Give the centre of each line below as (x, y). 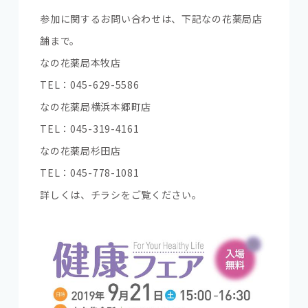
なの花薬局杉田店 (80, 151)
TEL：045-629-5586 (90, 85)
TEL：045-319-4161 (90, 129)
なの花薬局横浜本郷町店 (96, 107)
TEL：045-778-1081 (90, 173)
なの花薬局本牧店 (80, 63)
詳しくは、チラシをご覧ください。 (121, 195)
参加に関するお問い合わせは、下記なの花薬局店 (151, 19)
